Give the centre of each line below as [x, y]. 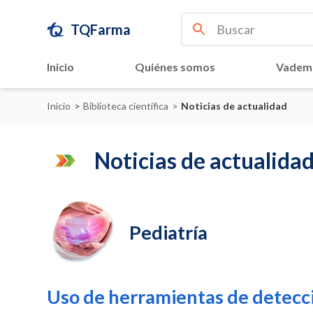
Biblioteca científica [126, 106]
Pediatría [169, 232]
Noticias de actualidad [234, 106]
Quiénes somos [175, 67]
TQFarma [101, 29]
